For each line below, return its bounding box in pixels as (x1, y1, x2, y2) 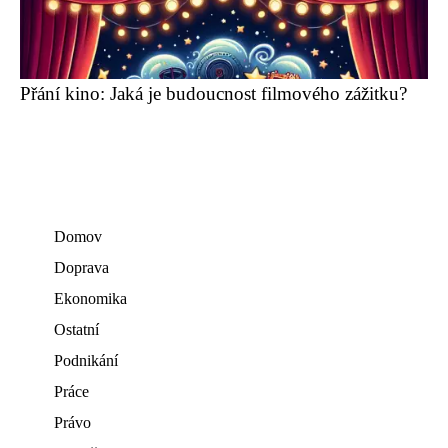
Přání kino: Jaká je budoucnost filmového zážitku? (20, 83, 407, 104)
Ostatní (54, 321, 99, 338)
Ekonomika (54, 290, 127, 307)
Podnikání (54, 352, 118, 369)
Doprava (54, 259, 109, 276)
